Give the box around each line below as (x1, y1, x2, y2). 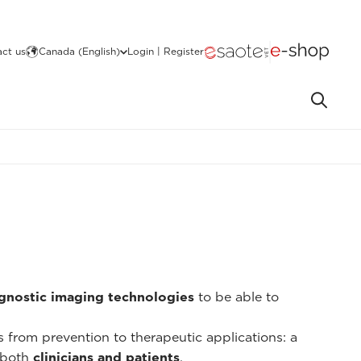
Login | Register (127, 45, 204, 57)
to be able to (194, 288, 279, 305)
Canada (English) (39, 45, 120, 57)
